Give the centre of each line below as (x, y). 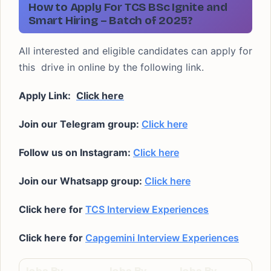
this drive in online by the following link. (111, 67)
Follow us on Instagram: (76, 152)
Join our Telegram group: (80, 124)
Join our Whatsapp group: (82, 181)
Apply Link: (46, 96)
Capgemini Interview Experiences (162, 238)
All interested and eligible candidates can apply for (135, 51)
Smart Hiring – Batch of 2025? (111, 20)
